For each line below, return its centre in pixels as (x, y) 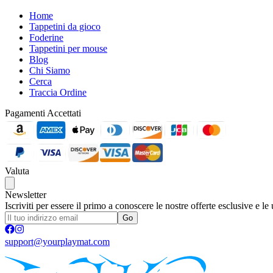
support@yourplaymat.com (57, 241)
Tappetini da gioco (65, 26)
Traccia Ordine (58, 92)
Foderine (46, 37)
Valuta (17, 171)
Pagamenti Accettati (43, 113)
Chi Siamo (50, 70)
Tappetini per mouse (68, 48)
